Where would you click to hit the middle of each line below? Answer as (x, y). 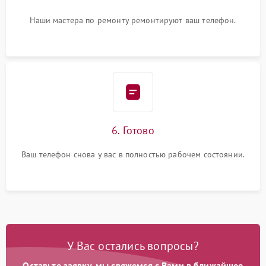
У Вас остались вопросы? (133, 246)
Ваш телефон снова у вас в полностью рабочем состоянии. (133, 154)
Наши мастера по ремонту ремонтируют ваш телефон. (133, 20)
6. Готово (133, 130)
